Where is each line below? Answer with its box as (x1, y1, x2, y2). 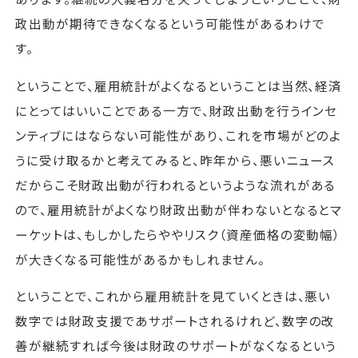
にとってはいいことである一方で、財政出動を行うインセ (15, 101, 338, 119)
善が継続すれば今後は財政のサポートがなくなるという (15, 336, 337, 355)
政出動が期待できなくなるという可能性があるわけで (15, 14, 325, 33)
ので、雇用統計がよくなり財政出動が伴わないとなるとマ (15, 200, 343, 218)
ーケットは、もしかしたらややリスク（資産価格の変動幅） (15, 225, 341, 243)
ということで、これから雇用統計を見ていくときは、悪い (15, 287, 332, 305)
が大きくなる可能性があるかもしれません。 (15, 249, 265, 268)
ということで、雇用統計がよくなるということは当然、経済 (15, 76, 343, 94)
